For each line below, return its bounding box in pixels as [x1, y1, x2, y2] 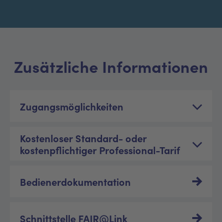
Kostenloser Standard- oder [20, 130, 147, 145]
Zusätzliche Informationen [14, 55, 208, 77]
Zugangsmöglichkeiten [20, 99, 123, 113]
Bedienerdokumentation [20, 174, 131, 188]
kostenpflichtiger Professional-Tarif [20, 142, 180, 157]
